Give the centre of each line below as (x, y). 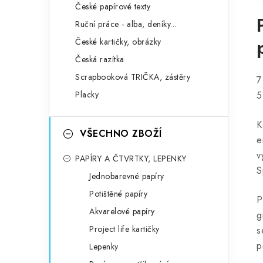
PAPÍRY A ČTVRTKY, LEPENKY (131, 159)
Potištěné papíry (118, 194)
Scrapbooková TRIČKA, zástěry (133, 77)
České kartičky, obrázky (118, 42)
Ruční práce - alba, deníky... (126, 24)
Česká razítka (100, 59)
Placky (87, 95)
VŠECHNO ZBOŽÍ (121, 134)
